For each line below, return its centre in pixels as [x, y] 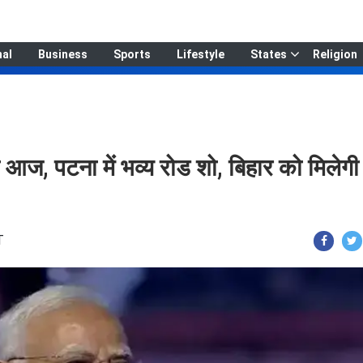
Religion [335, 54]
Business [62, 54]
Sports [132, 54]
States [268, 54]
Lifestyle [200, 54]
